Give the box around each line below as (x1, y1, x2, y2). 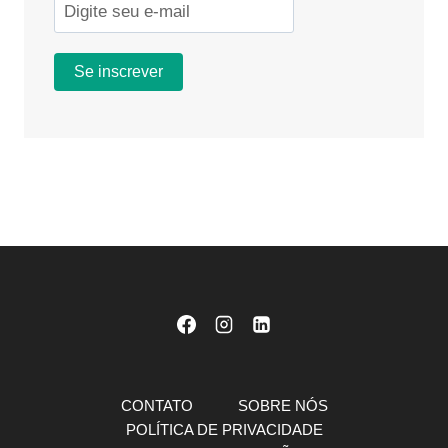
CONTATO (120, 396, 193, 414)
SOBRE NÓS (237, 396, 328, 414)
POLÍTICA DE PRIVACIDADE (125, 420, 323, 438)
